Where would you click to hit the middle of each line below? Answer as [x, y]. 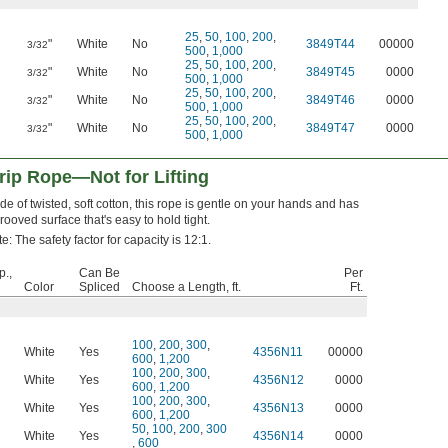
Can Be [99, 273]
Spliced [99, 287]
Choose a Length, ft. [186, 287]
